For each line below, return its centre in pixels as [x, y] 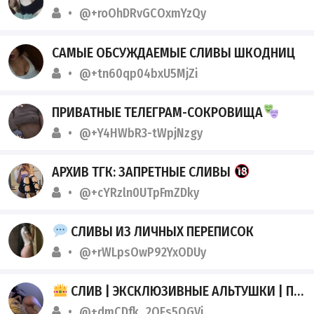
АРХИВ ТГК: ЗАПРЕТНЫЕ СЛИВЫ [143, 171]
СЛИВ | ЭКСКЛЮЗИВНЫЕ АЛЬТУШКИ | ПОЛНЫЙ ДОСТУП [181, 291]
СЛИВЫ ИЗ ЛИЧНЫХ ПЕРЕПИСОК [161, 232]
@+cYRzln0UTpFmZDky [139, 192]
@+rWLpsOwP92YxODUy [143, 253]
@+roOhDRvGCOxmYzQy [143, 14]
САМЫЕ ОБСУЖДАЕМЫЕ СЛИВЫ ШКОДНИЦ [174, 52]
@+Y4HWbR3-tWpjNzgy [141, 133]
